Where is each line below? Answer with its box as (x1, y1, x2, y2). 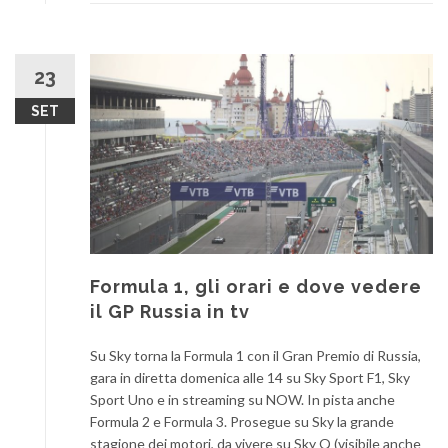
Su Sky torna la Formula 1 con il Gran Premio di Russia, (90, 346, 421, 364)
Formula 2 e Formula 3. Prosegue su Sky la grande (90, 412, 394, 430)
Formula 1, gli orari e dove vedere (90, 275, 422, 297)
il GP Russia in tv (90, 300, 250, 322)
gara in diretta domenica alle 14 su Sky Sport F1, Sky (90, 368, 410, 386)
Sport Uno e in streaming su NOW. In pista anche (90, 390, 395, 408)
